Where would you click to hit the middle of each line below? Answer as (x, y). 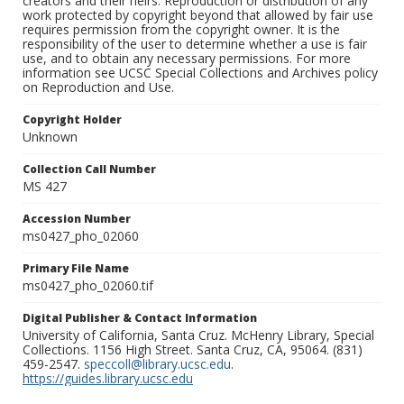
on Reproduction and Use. (98, 87)
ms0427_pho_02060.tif (88, 286)
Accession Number (77, 219)
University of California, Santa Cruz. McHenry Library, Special (198, 335)
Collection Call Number (89, 170)
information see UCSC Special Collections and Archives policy (200, 73)
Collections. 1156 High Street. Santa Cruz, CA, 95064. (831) (193, 350)
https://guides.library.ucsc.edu (108, 379)
